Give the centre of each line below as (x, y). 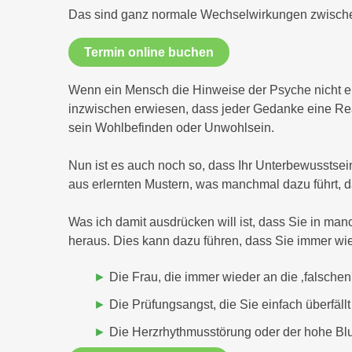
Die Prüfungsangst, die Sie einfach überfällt (228, 304)
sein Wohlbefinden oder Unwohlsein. (171, 128)
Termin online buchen (149, 52)
